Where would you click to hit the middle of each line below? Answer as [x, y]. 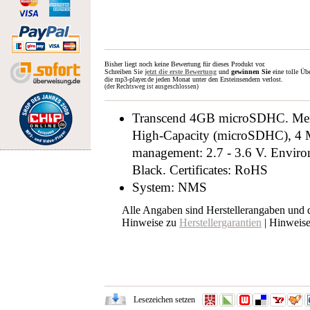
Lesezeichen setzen [164, 300]
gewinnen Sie [252, 72]
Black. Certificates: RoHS [200, 170]
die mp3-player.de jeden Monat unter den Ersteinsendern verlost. [194, 79]
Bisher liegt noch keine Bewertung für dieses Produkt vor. [185, 64]
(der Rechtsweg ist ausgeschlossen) [152, 86]
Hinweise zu [151, 222]
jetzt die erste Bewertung [181, 72]
